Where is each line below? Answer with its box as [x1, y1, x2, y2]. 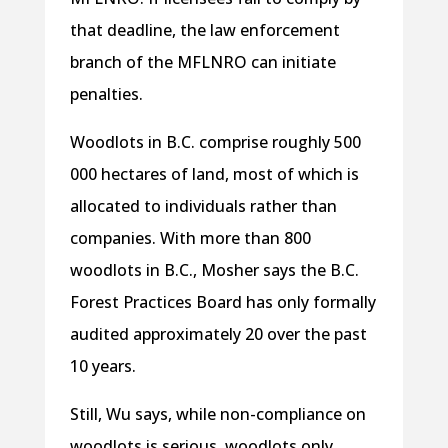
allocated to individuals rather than [69, 195, 337, 218]
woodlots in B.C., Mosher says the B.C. [69, 259, 359, 282]
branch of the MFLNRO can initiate [69, 51, 336, 74]
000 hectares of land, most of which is [69, 163, 359, 186]
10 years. [69, 355, 140, 378]
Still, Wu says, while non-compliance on [69, 403, 366, 426]
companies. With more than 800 [69, 227, 311, 250]
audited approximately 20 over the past [69, 323, 367, 346]
